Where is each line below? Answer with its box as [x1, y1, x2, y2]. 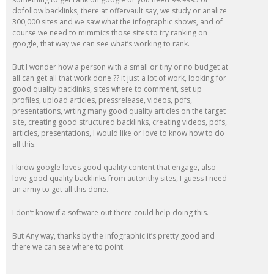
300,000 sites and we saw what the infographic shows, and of [12, 16, 223, 27]
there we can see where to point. [12, 241, 125, 252]
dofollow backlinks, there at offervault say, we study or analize [12, 5, 227, 16]
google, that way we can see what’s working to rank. [12, 38, 190, 49]
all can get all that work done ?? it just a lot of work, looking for [12, 72, 226, 83]
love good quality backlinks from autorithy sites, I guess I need [12, 172, 227, 183]
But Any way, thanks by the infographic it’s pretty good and [12, 230, 215, 241]
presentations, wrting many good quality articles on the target [12, 105, 226, 116]
